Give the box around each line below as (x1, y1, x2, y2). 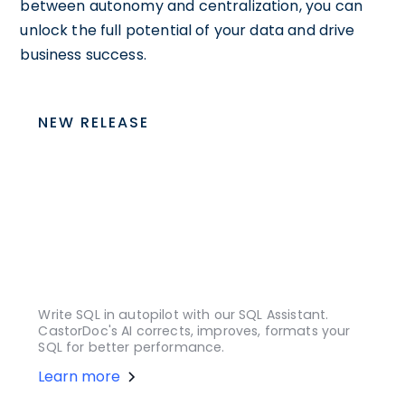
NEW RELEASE (38, 111, 150, 133)
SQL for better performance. (38, 338, 225, 357)
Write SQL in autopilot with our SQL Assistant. (38, 306, 329, 325)
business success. (20, 43, 146, 65)
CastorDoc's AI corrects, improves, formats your (38, 322, 351, 341)
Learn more (38, 366, 121, 388)
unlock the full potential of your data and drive (20, 19, 355, 41)
